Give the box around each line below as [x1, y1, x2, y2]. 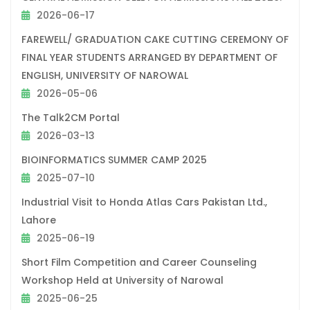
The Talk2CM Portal [21, 110, 120, 125]
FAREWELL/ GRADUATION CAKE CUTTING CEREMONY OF [21, 32, 289, 46]
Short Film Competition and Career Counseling [21, 255, 257, 269]
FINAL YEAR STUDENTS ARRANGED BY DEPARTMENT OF [21, 50, 277, 64]
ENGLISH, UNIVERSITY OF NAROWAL [21, 68, 188, 82]
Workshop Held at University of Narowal [21, 273, 224, 287]
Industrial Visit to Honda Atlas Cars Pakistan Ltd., [21, 194, 267, 209]
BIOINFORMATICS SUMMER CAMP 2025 [21, 152, 207, 167]
